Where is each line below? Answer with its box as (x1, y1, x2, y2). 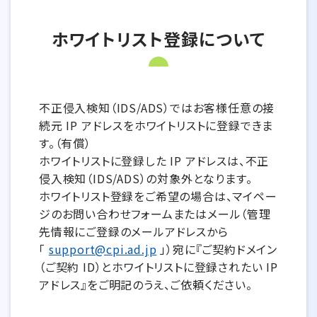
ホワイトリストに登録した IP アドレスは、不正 (39, 152, 270, 169)
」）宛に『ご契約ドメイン (160, 241, 278, 258)
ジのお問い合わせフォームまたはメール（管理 (39, 205, 271, 222)
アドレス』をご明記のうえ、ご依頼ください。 (39, 276, 253, 293)
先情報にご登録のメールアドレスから (39, 223, 229, 240)
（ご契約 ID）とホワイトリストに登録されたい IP (39, 258, 278, 275)
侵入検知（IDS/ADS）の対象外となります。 (39, 170, 253, 187)
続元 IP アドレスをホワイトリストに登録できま (39, 117, 274, 134)
